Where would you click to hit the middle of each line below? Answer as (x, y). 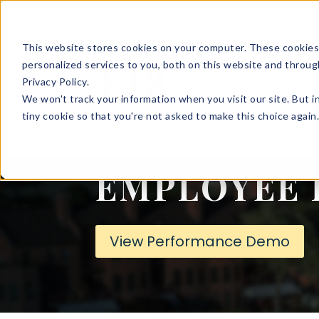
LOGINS (219, 117)
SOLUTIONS (232, 65)
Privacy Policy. (56, 81)
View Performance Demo (200, 242)
